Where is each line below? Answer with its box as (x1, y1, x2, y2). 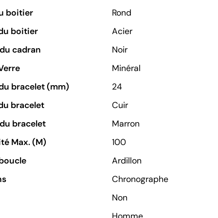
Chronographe (112, 173, 168, 184)
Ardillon (112, 155, 142, 166)
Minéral (112, 62, 141, 73)
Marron (112, 118, 140, 129)
